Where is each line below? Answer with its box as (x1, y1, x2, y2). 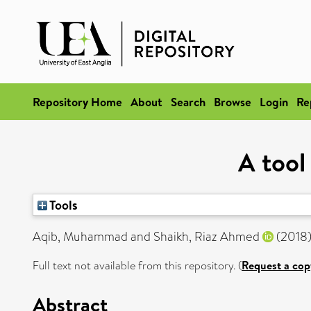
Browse (214, 94, 251, 110)
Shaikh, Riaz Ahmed (153, 228, 260, 246)
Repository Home (33, 94, 122, 110)
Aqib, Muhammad (33, 228, 128, 246)
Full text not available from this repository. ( (33, 258, 242, 274)
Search (171, 94, 205, 110)
